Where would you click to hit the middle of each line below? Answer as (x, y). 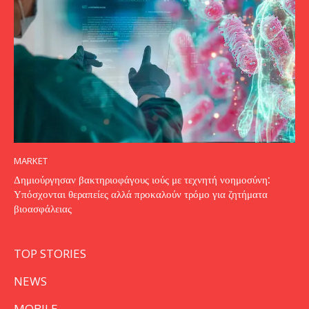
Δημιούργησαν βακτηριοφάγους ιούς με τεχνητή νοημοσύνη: (142, 179)
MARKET (31, 160)
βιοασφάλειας (43, 208)
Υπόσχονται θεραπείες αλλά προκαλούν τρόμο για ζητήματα (141, 194)
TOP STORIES (50, 253)
